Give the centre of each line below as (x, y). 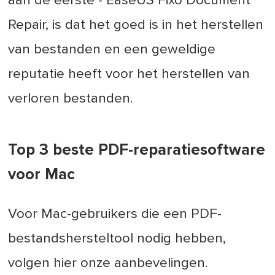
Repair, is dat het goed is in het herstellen (136, 25)
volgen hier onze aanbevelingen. (108, 263)
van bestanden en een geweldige (112, 50)
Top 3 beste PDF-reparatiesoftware (137, 150)
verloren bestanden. (71, 99)
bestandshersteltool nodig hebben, (117, 238)
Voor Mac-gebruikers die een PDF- (115, 214)
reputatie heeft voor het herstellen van (129, 74)
